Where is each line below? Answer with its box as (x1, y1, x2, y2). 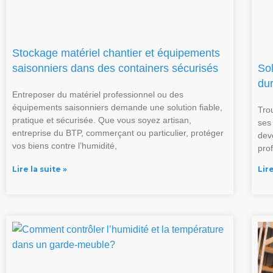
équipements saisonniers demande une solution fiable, (12, 102, 222, 113)
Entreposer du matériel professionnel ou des (12, 90, 183, 100)
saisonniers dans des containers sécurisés (12, 62, 218, 75)
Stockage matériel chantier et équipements (12, 47, 220, 60)
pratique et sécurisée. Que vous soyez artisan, (12, 115, 191, 126)
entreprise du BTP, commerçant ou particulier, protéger (12, 128, 224, 138)
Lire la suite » (12, 165, 67, 174)
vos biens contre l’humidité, (12, 141, 117, 151)
